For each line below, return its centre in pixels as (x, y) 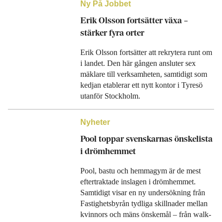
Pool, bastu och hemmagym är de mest (140, 171)
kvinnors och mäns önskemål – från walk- (145, 214)
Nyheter (95, 122)
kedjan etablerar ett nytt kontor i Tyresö (141, 85)
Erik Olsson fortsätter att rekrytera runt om (146, 52)
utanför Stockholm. (110, 96)
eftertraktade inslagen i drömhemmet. (138, 182)
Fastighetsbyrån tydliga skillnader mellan (144, 203)
